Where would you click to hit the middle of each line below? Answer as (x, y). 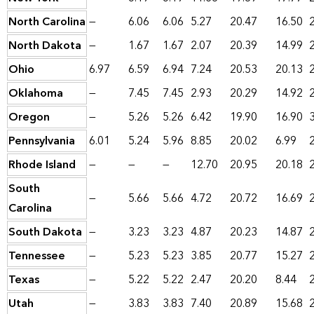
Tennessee (37, 256)
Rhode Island (42, 165)
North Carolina (47, 22)
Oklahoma (36, 94)
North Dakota (45, 46)
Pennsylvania (42, 141)
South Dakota (45, 232)
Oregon (29, 117)
